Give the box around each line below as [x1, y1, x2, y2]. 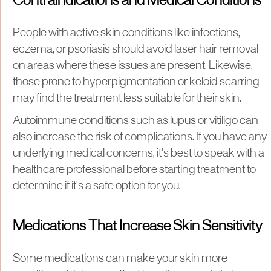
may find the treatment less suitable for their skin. [13, 93, 241, 104]
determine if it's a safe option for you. [13, 180, 181, 192]
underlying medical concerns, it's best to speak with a [13, 148, 264, 159]
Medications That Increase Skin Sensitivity [13, 220, 262, 233]
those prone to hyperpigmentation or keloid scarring [13, 76, 260, 88]
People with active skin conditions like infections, [13, 27, 240, 39]
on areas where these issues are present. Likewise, [13, 60, 253, 71]
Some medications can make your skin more [13, 253, 227, 264]
